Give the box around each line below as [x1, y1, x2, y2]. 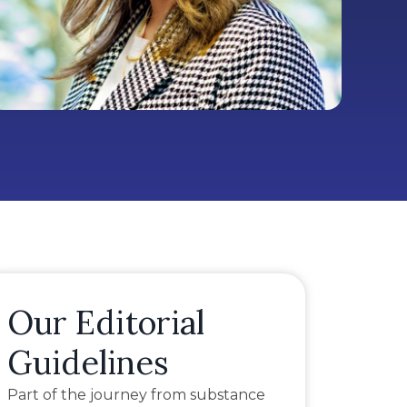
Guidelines [6, 342, 169, 384]
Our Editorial [6, 302, 204, 344]
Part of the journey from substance [6, 386, 265, 404]
